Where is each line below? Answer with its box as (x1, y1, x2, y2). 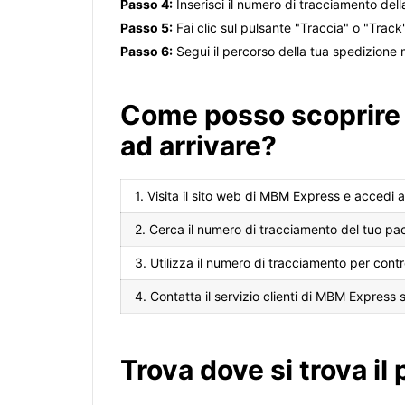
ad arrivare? (120, 129, 277, 163)
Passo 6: (120, 43, 173, 60)
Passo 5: (120, 20, 173, 36)
